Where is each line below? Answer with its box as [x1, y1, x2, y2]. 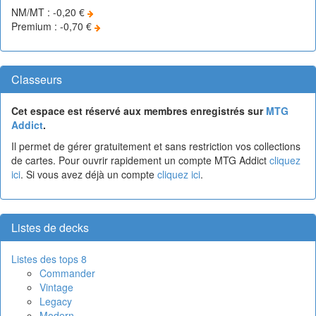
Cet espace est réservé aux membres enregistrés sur [11, 103, 266, 118]
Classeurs [11, 71, 62, 87]
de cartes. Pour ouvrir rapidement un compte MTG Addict [11, 152, 269, 167]
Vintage [39, 279, 73, 294]
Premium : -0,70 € [11, 18, 95, 33]
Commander [39, 265, 95, 280]
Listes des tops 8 [11, 251, 87, 266]
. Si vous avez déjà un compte [20, 166, 157, 181]
